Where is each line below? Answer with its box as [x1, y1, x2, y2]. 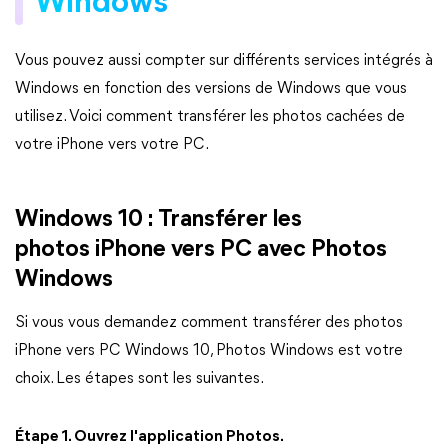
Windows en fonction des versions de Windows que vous [15, 81, 407, 97]
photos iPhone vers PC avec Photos [15, 238, 387, 262]
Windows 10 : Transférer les [15, 208, 302, 232]
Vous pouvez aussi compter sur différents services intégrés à [15, 53, 433, 69]
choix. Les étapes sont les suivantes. [15, 371, 264, 387]
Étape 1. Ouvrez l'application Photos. [15, 429, 286, 445]
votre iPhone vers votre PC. [15, 137, 209, 153]
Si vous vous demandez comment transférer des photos [15, 315, 403, 331]
